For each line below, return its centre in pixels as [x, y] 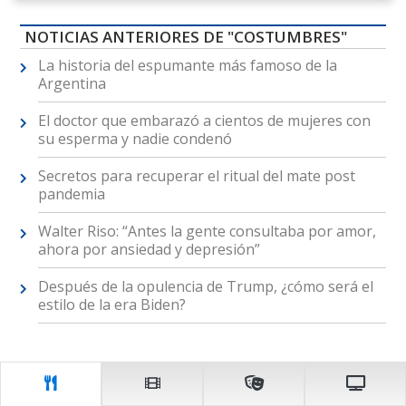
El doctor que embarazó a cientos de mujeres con [204, 120]
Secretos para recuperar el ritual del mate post [196, 175]
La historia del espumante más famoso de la [187, 65]
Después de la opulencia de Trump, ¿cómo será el [205, 286]
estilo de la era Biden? [111, 304]
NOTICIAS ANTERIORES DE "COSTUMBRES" [185, 36]
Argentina [72, 83]
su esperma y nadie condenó [135, 138]
